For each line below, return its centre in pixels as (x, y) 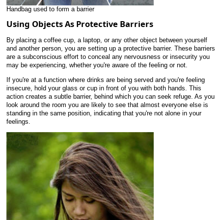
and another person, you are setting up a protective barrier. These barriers (111, 49)
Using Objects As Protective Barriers (80, 24)
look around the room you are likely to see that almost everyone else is (107, 105)
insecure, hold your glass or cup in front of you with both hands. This (104, 88)
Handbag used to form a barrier (50, 9)
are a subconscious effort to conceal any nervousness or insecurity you (108, 57)
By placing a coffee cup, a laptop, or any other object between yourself (107, 40)
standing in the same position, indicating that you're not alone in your (104, 113)
